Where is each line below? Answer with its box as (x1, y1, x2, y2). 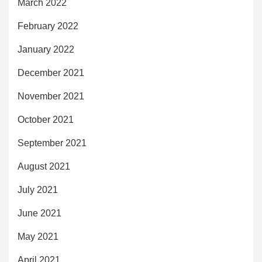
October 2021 (18, 114, 74, 125)
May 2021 (18, 231, 58, 242)
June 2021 (18, 208, 61, 218)
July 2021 (18, 184, 58, 195)
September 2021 (18, 137, 87, 148)
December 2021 (18, 67, 84, 78)
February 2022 (18, 20, 78, 31)
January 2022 (18, 44, 74, 54)
